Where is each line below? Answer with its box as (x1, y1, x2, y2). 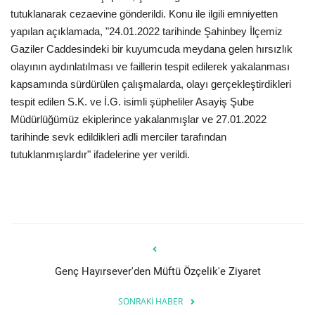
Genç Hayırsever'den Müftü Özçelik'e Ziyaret (54, 264, 261, 278)
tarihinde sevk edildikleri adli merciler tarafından (11, 130, 226, 143)
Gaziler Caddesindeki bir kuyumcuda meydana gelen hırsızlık (11, 42, 292, 55)
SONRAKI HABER (118, 295, 183, 307)
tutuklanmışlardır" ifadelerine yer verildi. (11, 148, 190, 160)
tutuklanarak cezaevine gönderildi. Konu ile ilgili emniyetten (11, 7, 278, 20)
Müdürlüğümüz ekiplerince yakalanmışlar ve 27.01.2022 (11, 112, 266, 125)
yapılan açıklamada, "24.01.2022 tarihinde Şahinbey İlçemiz (11, 25, 283, 37)
